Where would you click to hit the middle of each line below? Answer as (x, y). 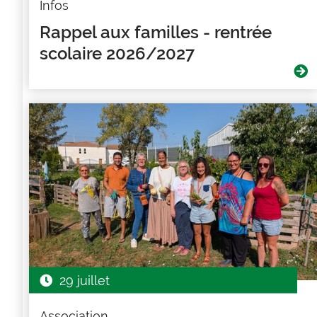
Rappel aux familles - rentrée (155, 33)
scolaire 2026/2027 (117, 54)
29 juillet (84, 280)
